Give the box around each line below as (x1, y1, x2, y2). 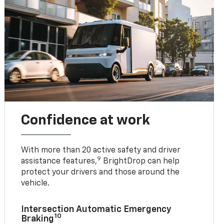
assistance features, (21, 157, 97, 165)
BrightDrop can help (101, 157, 180, 165)
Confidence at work (21, 113, 150, 127)
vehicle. (21, 179, 50, 187)
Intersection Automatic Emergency (21, 204, 172, 214)
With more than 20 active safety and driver (21, 146, 181, 154)
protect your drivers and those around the (21, 168, 180, 176)
